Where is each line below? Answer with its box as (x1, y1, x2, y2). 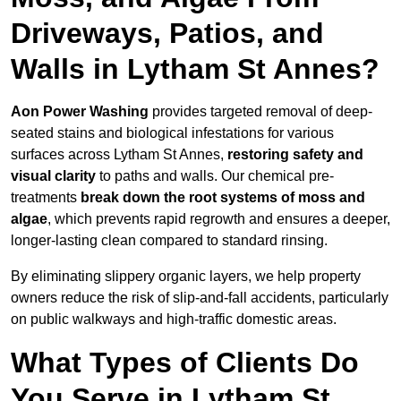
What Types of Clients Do (11, 346, 359, 380)
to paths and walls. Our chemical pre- (96, 168, 334, 184)
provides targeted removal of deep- (149, 104, 372, 120)
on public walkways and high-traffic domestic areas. (11, 311, 337, 328)
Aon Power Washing (11, 104, 149, 120)
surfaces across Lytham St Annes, (11, 147, 227, 163)
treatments (11, 190, 81, 206)
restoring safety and (227, 147, 363, 163)
